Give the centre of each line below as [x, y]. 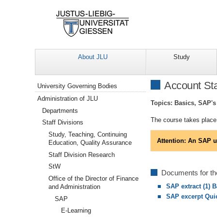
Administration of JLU [68, 99]
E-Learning [76, 211]
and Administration [75, 186]
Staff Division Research [82, 155]
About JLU [93, 57]
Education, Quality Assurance [90, 143]
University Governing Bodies [77, 86]
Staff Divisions [63, 123]
